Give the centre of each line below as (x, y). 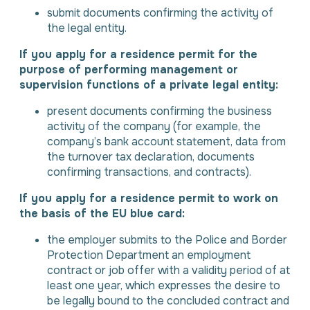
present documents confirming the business (159, 111)
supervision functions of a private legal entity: (149, 85)
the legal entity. (87, 28)
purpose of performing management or (129, 70)
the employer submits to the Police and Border (167, 240)
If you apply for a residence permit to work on (149, 198)
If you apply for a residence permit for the (138, 54)
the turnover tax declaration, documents (151, 157)
